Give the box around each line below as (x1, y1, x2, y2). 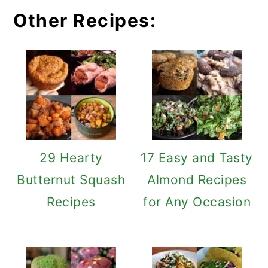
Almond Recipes (147, 172, 247, 188)
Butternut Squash (17, 172, 126, 188)
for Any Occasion (143, 194, 251, 210)
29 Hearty (39, 150, 103, 166)
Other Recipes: (13, 10, 157, 32)
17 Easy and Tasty (141, 150, 253, 166)
